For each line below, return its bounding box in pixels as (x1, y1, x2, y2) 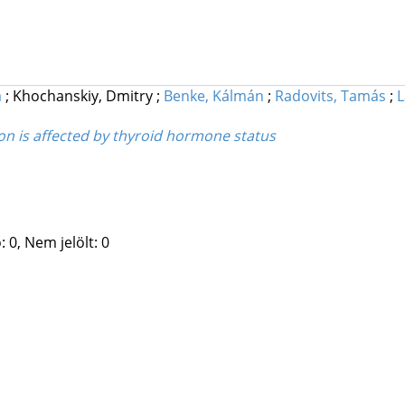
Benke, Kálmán (163, 86, 264, 107)
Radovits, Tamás (274, 86, 386, 107)
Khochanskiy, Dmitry (12, 86, 156, 107)
